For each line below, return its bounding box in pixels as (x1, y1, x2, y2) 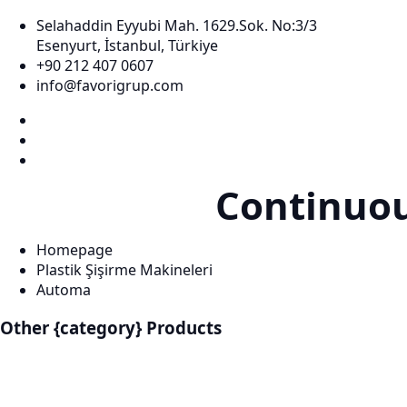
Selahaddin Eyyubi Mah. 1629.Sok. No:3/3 (36, 15, 317, 35)
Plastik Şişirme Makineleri (36, 259, 213, 280)
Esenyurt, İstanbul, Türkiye (36, 35, 218, 55)
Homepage (36, 239, 113, 260)
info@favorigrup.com (36, 74, 184, 95)
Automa (36, 279, 91, 300)
